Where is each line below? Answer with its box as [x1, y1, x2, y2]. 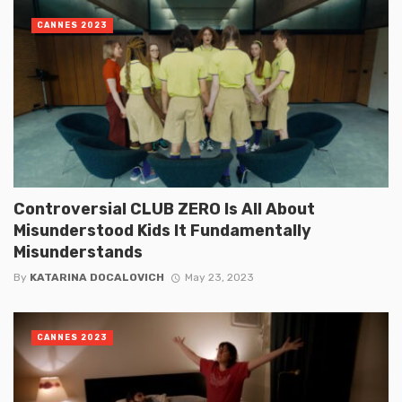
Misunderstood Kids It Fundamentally [13, 220, 311, 240]
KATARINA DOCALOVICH [30, 270, 164, 284]
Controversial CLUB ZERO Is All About [13, 198, 315, 218]
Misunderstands [13, 241, 143, 261]
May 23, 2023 [184, 270, 254, 284]
